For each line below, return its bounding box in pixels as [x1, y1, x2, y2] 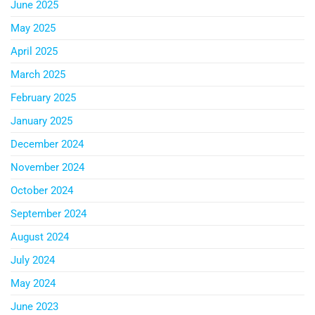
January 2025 [11, 115, 72, 128]
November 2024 [11, 161, 84, 174]
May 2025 [11, 22, 56, 35]
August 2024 [11, 231, 69, 244]
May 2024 [11, 277, 56, 290]
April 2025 [11, 45, 58, 58]
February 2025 [11, 91, 76, 105]
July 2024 [11, 254, 55, 267]
